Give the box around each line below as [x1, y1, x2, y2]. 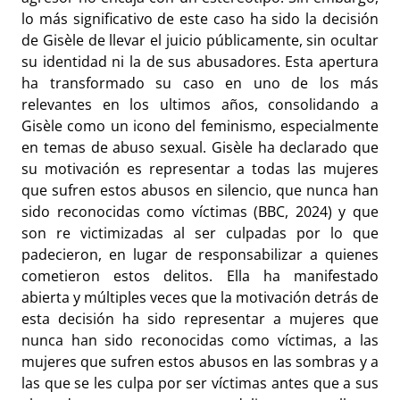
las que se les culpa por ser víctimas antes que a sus [21, 373, 379, 394]
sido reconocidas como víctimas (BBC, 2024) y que [21, 202, 379, 222]
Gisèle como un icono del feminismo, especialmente [21, 116, 379, 137]
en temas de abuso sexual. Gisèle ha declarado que [21, 137, 379, 158]
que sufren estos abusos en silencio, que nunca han [21, 180, 379, 201]
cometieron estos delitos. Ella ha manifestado [21, 266, 379, 287]
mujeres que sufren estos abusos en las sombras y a [21, 352, 379, 372]
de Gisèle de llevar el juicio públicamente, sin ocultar [21, 30, 379, 51]
